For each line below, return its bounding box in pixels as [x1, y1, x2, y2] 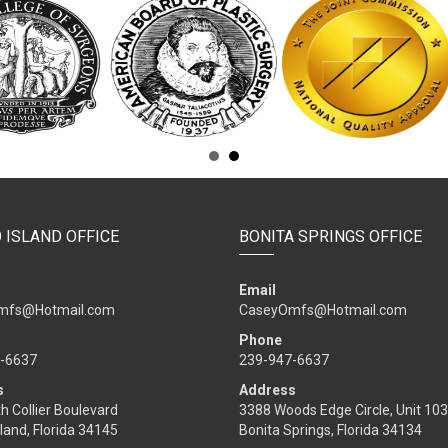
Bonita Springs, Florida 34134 [239, 422, 422, 438]
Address [239, 382, 296, 398]
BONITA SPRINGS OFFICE [239, 227, 422, 246]
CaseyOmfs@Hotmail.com [239, 302, 407, 318]
